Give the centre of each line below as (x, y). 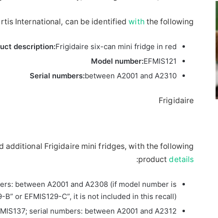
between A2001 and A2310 (131, 75)
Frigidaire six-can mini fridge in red (116, 46)
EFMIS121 (160, 61)
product (154, 159)
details (182, 159)
